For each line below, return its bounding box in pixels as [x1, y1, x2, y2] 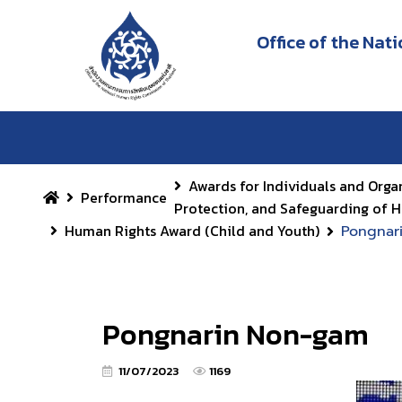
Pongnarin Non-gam [102, 313, 369, 356]
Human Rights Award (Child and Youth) [65, 220, 319, 241]
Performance [81, 186, 167, 208]
